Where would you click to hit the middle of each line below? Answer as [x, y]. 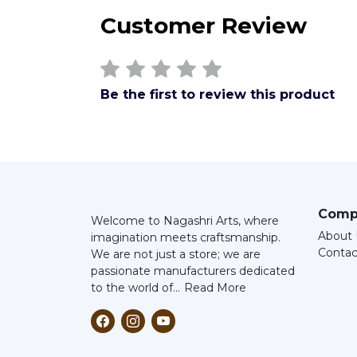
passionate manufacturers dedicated [193, 271]
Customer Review [204, 25]
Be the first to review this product [218, 94]
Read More [215, 288]
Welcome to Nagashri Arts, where [185, 221]
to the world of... [135, 288]
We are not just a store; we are [176, 254]
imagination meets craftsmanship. [186, 237]
